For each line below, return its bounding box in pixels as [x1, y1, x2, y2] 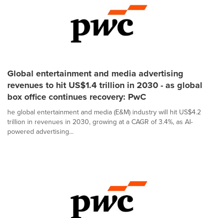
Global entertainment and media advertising [7, 67, 183, 80]
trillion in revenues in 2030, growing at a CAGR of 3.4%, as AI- [7, 117, 193, 127]
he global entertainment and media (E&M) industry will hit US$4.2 [7, 107, 201, 117]
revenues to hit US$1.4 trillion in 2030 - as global [7, 79, 202, 91]
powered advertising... [7, 127, 73, 137]
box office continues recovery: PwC [7, 91, 146, 103]
